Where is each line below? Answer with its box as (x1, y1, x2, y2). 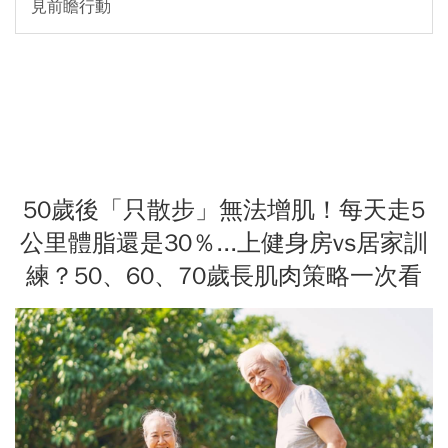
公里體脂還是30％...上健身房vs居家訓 (20, 227, 428, 258)
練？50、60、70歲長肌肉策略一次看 (26, 260, 422, 291)
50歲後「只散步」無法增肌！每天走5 (23, 194, 425, 225)
